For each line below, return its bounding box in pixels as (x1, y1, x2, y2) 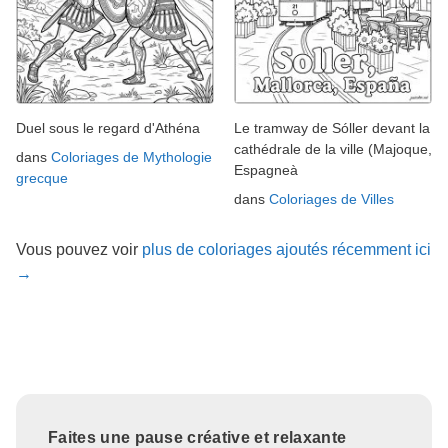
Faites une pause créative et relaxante (48, 428, 347, 446)
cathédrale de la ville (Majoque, (234, 140, 432, 157)
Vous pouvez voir (16, 240, 142, 258)
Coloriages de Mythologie (51, 148, 212, 165)
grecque (16, 169, 68, 186)
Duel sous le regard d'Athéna (16, 119, 200, 136)
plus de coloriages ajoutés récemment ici (142, 240, 431, 258)
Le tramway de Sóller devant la (234, 119, 430, 136)
